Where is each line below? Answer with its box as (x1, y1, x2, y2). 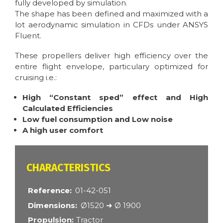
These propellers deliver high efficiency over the (15, 51, 208, 61)
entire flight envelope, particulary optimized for (15, 62, 208, 72)
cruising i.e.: (15, 73, 57, 83)
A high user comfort (22, 125, 103, 135)
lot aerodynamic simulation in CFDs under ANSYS (15, 20, 208, 30)
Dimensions (27, 200, 75, 210)
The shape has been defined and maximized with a (15, 9, 208, 19)
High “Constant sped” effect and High (22, 93, 208, 103)
